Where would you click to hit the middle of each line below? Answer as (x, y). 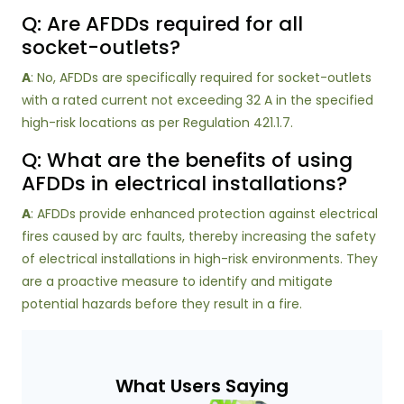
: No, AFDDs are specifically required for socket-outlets (201, 78)
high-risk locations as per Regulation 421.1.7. (157, 123)
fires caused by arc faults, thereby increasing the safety (199, 236)
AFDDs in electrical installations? (184, 184)
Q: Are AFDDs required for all (162, 24)
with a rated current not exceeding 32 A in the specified (197, 100)
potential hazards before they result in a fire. (162, 304)
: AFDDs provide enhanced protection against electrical (204, 214)
